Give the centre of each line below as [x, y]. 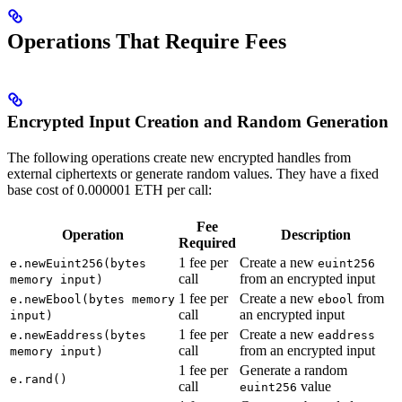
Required [207, 242]
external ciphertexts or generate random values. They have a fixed [193, 173]
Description [316, 234]
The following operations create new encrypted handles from [179, 157]
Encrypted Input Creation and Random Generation [198, 121]
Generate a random [293, 370]
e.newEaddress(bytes [78, 335]
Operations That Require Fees [147, 41]
